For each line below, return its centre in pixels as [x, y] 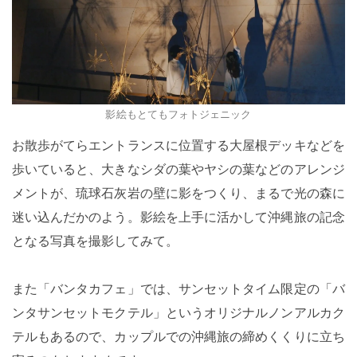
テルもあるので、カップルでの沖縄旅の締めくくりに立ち [178, 336]
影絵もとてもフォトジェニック [178, 114]
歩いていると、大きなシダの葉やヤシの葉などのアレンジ [178, 169]
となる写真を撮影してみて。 [95, 241]
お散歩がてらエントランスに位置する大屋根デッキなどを [178, 145]
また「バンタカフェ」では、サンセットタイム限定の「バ [178, 288]
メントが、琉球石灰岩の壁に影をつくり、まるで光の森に [178, 193]
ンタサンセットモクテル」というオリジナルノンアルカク [178, 312]
